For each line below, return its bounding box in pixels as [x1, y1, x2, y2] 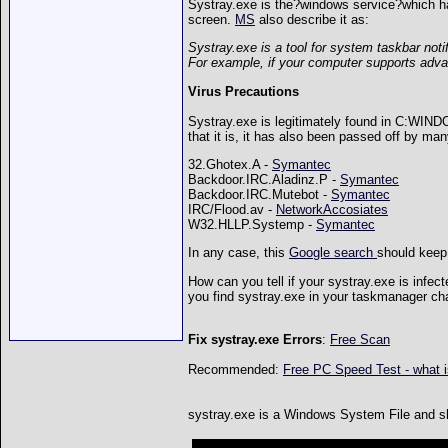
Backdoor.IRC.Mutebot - [188, 187, 331, 203]
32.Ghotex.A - [188, 157, 272, 173]
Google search [289, 245, 377, 261]
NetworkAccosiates [276, 202, 388, 218]
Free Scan [330, 332, 390, 347]
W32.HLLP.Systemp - [188, 217, 316, 233]
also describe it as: [255, 12, 369, 28]
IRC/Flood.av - [188, 202, 276, 218]
